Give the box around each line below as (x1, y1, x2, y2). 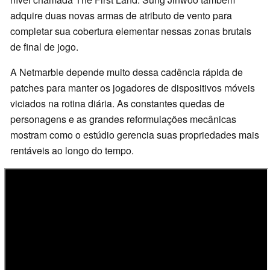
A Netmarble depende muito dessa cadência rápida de (10, 65, 243, 80)
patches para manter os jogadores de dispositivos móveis (10, 81, 255, 95)
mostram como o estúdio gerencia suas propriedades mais (10, 128, 259, 142)
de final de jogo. (10, 40, 78, 54)
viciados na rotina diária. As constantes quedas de (10, 96, 225, 111)
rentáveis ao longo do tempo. (10, 143, 134, 158)
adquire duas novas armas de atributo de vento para (10, 8, 232, 23)
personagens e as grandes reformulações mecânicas (10, 112, 236, 127)
